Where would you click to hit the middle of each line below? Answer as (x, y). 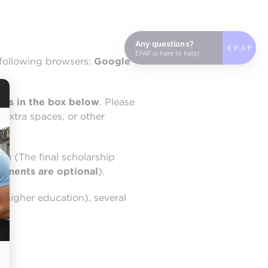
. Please (117, 102)
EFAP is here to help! (167, 53)
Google (112, 61)
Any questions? (165, 43)
